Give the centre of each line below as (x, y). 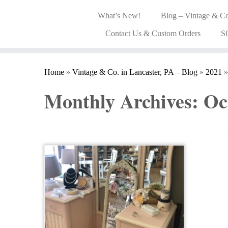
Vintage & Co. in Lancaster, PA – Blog (135, 72)
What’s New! (119, 16)
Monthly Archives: (124, 101)
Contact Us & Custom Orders (153, 33)
